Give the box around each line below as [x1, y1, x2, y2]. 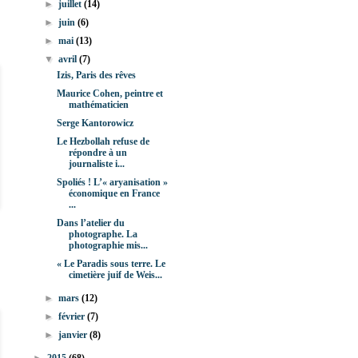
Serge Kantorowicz [56, 117, 133, 129]
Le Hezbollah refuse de [56, 136, 149, 148]
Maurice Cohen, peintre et [56, 88, 163, 100]
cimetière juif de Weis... [68, 269, 162, 281]
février [58, 311, 88, 323]
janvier [58, 329, 90, 341]
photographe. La [68, 229, 137, 241]
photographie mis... [68, 240, 148, 252]
